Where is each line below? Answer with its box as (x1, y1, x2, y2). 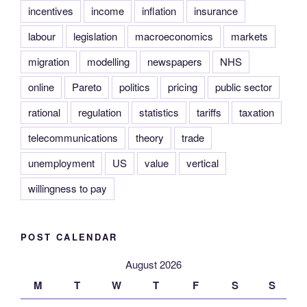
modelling (87, 53, 130, 69)
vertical (186, 155, 219, 170)
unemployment (28, 155, 95, 170)
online (28, 79, 54, 94)
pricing (168, 79, 197, 94)
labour (28, 28, 56, 43)
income (91, 3, 124, 18)
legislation (73, 28, 117, 43)
